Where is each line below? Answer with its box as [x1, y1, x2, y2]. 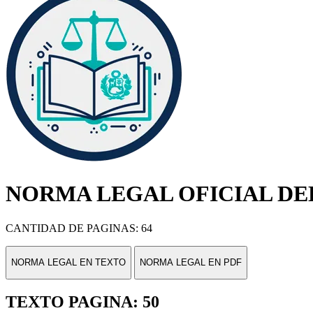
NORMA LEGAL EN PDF [140, 257, 242, 268]
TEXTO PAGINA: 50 [6, 293, 159, 312]
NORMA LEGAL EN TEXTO [11, 257, 126, 268]
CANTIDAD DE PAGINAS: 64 [6, 221, 152, 234]
